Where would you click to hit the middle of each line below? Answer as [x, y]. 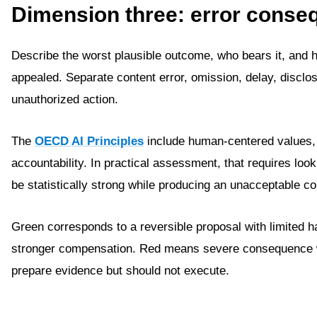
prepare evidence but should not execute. [120, 271]
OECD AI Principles [89, 141]
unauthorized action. [65, 99]
